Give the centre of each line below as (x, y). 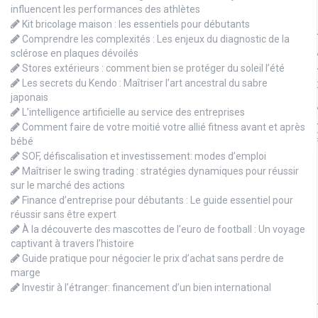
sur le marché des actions (68, 186)
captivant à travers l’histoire (72, 244)
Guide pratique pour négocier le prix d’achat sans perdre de (153, 259)
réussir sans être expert (64, 215)
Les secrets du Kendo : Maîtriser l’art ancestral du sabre (145, 83)
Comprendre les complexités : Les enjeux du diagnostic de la (156, 39)
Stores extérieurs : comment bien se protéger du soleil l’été (153, 68)
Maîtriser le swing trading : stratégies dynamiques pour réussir (160, 171)
